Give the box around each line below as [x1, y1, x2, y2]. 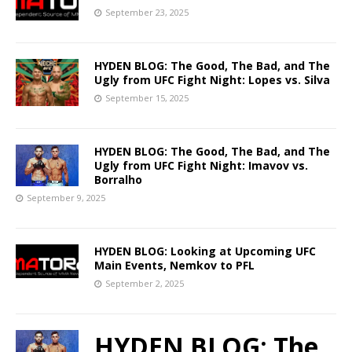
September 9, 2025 [27, 191, 105, 203]
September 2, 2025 [105, 277, 184, 289]
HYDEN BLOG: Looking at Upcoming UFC [94, 243, 316, 258]
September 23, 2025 [105, 5, 189, 18]
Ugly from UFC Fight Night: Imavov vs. [94, 157, 308, 173]
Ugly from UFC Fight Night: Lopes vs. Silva [94, 71, 330, 87]
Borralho [94, 171, 142, 187]
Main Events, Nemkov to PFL [94, 257, 255, 273]
